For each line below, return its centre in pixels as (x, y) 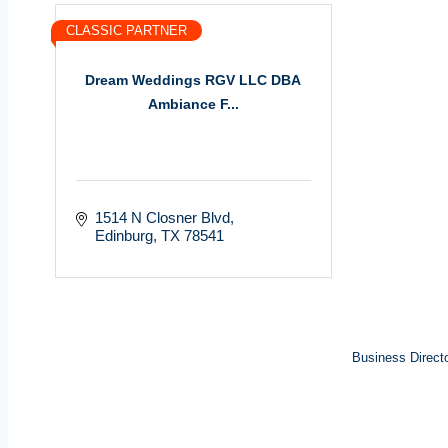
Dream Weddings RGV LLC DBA (193, 80)
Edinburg (123, 235)
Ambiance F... (193, 104)
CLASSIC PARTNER (126, 30)
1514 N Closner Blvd (162, 217)
